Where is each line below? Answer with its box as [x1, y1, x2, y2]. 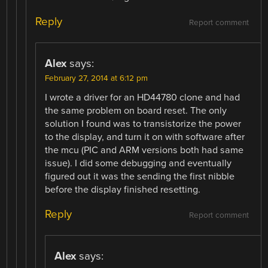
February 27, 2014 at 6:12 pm [45, 74, 148, 84]
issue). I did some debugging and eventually [45, 157, 232, 170]
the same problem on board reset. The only [45, 105, 227, 117]
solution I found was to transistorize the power [45, 118, 242, 130]
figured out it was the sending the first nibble [45, 170, 235, 183]
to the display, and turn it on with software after [45, 131, 245, 144]
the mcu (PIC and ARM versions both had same [45, 144, 244, 157]
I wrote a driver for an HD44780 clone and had [45, 92, 240, 104]
